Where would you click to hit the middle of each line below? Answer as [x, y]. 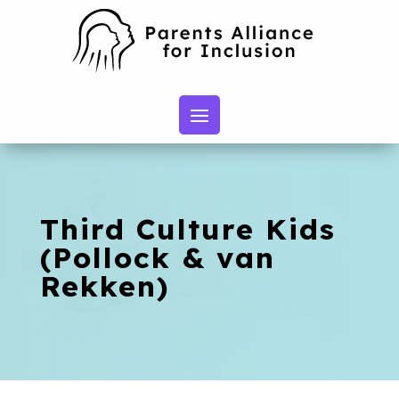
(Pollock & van [157, 257]
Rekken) [104, 286]
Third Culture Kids [187, 229]
